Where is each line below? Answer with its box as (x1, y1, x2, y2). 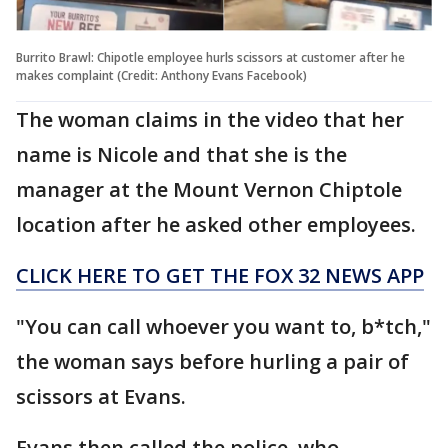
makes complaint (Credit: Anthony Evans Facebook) (16, 66, 307, 84)
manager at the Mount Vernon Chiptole (16, 175, 402, 203)
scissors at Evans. (16, 382, 186, 410)
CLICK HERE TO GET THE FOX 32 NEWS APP (16, 261, 424, 289)
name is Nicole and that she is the (16, 140, 347, 168)
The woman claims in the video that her (16, 105, 404, 133)
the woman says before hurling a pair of (16, 347, 409, 375)
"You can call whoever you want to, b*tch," (16, 312, 431, 340)
